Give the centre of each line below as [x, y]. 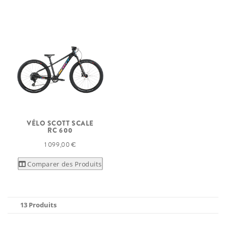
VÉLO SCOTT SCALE [60, 123]
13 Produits [38, 205]
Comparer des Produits [65, 164]
